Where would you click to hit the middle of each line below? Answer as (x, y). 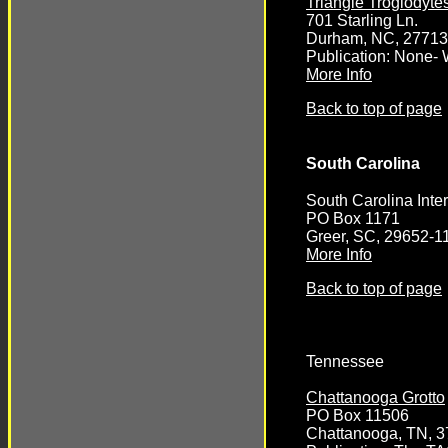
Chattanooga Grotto (375, 398)
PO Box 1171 (353, 218)
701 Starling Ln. (362, 21)
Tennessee (345, 361)
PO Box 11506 (357, 416)
